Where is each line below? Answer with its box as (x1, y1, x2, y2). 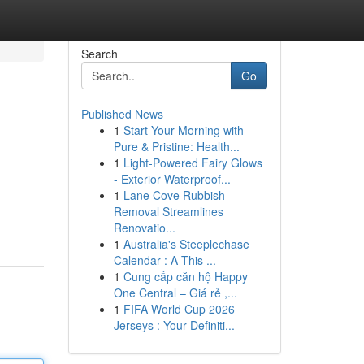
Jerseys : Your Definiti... (113, 317, 235, 333)
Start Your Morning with (123, 122, 244, 138)
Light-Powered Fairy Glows (123, 154, 262, 171)
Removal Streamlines (113, 203, 223, 219)
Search (80, 45, 118, 62)
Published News (80, 106, 163, 122)
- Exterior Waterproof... (113, 171, 231, 187)
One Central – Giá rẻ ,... (113, 284, 237, 301)
